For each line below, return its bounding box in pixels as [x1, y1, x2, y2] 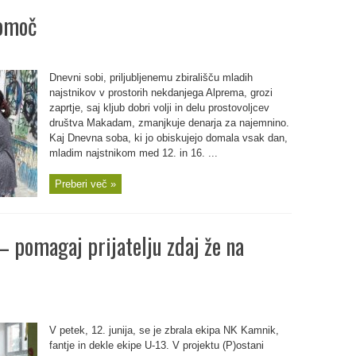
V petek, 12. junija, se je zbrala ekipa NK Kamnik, [48, 324, 279, 336]
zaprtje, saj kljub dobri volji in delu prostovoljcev [48, 102, 269, 114]
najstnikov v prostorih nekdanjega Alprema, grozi [48, 87, 273, 99]
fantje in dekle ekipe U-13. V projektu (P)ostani [48, 339, 264, 351]
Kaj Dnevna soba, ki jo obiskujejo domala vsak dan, [48, 132, 288, 144]
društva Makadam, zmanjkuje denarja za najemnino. [48, 117, 289, 129]
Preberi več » [54, 178, 116, 190]
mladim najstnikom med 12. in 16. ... [48, 147, 218, 159]
